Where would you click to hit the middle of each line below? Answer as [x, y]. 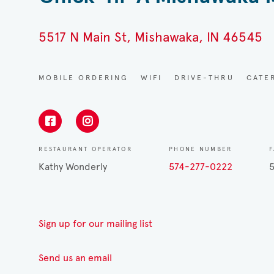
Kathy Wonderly [73, 166]
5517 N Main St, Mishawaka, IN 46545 [151, 37]
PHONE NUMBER [200, 149]
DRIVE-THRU [205, 77]
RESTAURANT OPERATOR [85, 149]
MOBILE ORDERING [84, 77]
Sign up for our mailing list [96, 223]
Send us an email [76, 257]
